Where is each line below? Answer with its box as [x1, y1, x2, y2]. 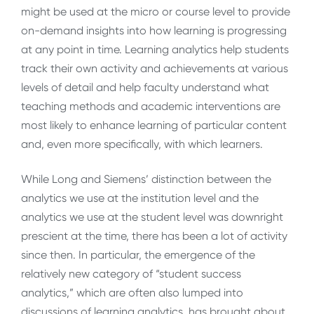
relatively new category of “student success [21, 266, 241, 280]
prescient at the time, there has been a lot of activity [21, 228, 287, 243]
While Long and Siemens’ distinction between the [21, 172, 271, 186]
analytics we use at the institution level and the [21, 191, 259, 205]
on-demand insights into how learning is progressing [21, 24, 287, 38]
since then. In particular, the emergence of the [21, 247, 255, 261]
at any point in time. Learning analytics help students [21, 43, 289, 57]
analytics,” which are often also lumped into [21, 285, 243, 299]
